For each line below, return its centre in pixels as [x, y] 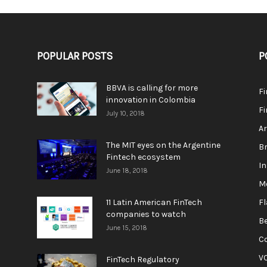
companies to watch [146, 214]
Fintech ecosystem [143, 157]
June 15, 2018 [127, 228]
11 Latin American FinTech [154, 202]
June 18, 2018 [127, 171]
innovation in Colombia [151, 100]
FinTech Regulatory [143, 260]
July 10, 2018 [125, 114]
